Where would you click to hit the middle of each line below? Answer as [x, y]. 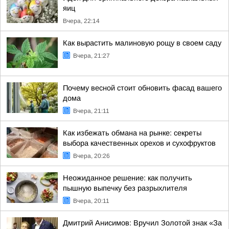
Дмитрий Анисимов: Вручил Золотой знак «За [142, 223]
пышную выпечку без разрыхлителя [125, 188]
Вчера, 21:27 [91, 56]
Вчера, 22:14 [81, 21]
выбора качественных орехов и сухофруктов [139, 143]
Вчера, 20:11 [91, 201]
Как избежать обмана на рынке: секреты [132, 133]
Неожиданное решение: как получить [128, 178]
